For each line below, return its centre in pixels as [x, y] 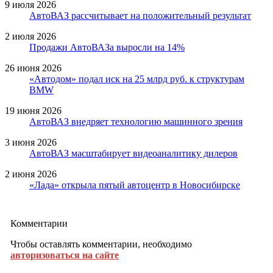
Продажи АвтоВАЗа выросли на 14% [107, 47]
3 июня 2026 [31, 142]
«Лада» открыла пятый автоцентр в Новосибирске [135, 185]
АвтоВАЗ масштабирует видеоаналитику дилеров [133, 153]
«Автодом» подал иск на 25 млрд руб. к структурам [137, 79]
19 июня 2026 [33, 110]
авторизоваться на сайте [65, 255]
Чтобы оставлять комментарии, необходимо [101, 244]
